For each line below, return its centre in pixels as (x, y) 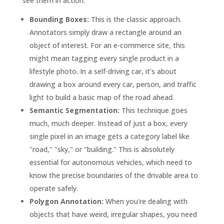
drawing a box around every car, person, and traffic (113, 84)
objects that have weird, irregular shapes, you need (113, 214)
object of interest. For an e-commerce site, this (107, 45)
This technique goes (153, 110)
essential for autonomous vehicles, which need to (110, 162)
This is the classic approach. (135, 19)
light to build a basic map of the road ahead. (101, 97)
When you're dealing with (145, 201)
